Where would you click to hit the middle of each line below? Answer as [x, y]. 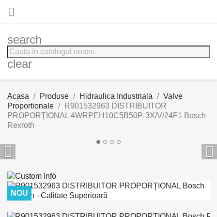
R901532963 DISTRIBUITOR [116, 106]
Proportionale [31, 106]
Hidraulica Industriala [116, 96]
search [24, 39]
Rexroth [21, 125]
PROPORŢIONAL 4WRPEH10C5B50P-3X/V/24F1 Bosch [107, 116]
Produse [54, 96]
